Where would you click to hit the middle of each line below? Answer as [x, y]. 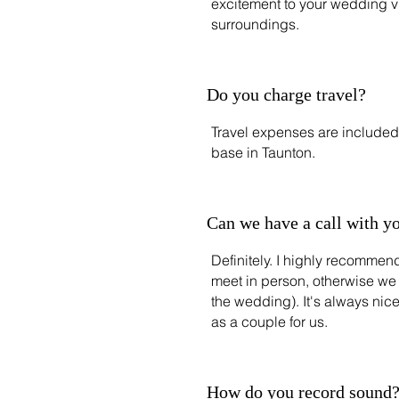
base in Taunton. [263, 152]
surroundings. [255, 24]
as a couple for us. [269, 322]
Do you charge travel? [286, 94]
